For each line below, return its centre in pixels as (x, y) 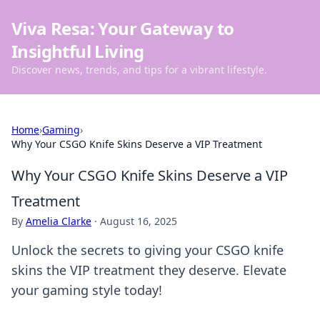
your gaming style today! (87, 290)
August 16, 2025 (139, 221)
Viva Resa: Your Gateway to (123, 28)
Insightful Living (78, 51)
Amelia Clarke (59, 221)
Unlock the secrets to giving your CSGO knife (147, 250)
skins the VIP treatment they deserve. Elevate (149, 270)
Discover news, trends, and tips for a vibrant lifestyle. (139, 70)
